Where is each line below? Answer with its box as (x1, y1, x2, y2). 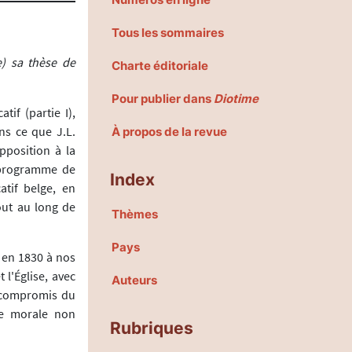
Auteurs (112, 273, 157, 288)
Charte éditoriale (112, 58, 208, 74)
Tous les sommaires (112, 25, 224, 41)
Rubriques (110, 317, 193, 339)
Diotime (214, 91, 258, 107)
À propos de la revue (112, 124, 227, 140)
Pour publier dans (112, 91, 214, 107)
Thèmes (112, 207, 158, 222)
